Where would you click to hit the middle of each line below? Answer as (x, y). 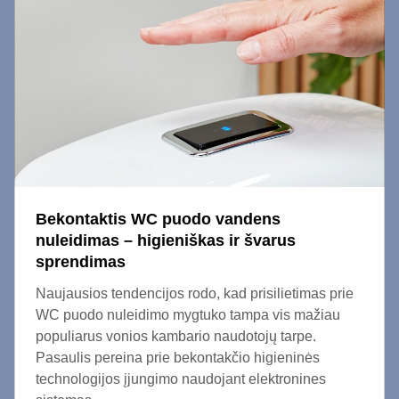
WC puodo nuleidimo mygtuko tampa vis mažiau (188, 315)
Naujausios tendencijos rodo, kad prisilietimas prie (195, 293)
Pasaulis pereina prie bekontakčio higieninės (178, 358)
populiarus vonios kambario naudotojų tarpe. (176, 336)
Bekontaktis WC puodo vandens (158, 219)
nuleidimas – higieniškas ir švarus (166, 240)
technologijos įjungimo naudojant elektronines (181, 379)
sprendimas (81, 262)
